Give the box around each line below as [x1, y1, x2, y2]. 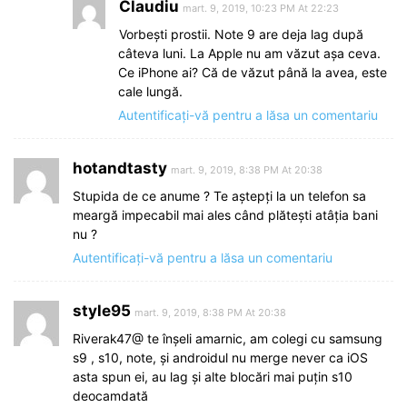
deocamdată [73, 387, 148, 403]
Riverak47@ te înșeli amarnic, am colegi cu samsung [73, 330, 382, 346]
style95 [73, 301, 131, 320]
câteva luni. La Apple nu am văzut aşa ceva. [118, 45, 381, 61]
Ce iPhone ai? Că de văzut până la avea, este [118, 64, 387, 80]
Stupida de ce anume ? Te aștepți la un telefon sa [73, 187, 366, 203]
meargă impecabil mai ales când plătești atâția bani [73, 206, 378, 223]
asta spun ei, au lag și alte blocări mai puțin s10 [73, 368, 352, 384]
